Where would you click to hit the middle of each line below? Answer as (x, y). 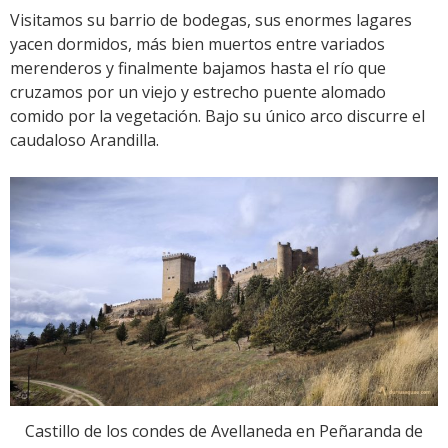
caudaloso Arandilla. (84, 140)
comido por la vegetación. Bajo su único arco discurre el (217, 116)
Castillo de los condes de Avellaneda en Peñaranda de (224, 431)
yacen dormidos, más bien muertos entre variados (197, 44)
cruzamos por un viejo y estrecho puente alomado (198, 92)
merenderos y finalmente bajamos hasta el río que (198, 68)
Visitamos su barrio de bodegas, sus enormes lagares (211, 20)
